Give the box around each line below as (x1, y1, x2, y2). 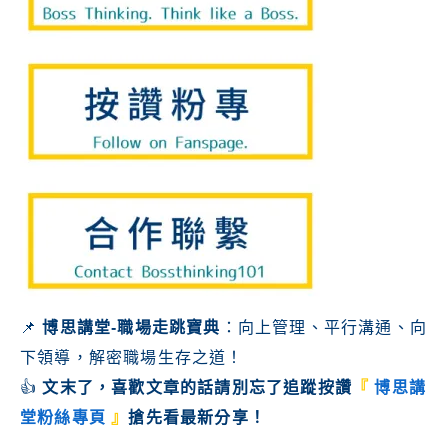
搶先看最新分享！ (128, 409, 267, 426)
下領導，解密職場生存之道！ (20, 349, 244, 366)
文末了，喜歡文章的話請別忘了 (42, 379, 284, 396)
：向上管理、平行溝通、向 (220, 319, 428, 336)
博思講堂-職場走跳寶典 (42, 319, 221, 336)
